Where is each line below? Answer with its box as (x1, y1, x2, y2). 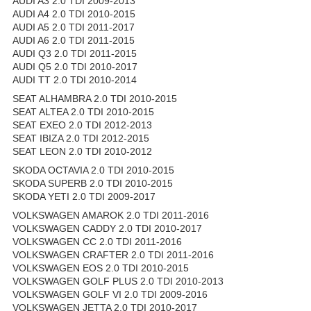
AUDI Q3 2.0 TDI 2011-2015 (12, 48, 137, 60)
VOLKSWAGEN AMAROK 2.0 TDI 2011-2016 (12, 210, 209, 221)
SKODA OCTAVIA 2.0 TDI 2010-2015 (12, 165, 174, 176)
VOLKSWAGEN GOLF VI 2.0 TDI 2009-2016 (12, 289, 208, 301)
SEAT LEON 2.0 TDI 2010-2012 (12, 146, 152, 158)
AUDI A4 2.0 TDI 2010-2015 (12, 8, 135, 20)
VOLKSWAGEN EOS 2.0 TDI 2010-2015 (12, 262, 189, 274)
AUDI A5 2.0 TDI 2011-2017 (12, 22, 135, 33)
